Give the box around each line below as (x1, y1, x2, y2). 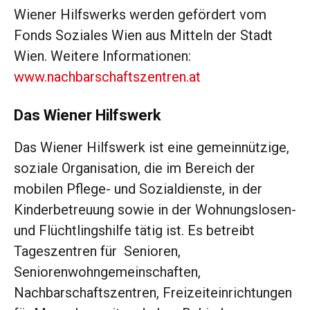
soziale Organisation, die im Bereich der (14, 160, 255, 177)
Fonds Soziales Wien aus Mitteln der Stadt (14, 27, 273, 44)
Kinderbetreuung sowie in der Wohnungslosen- (14, 201, 296, 219)
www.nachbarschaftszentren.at (14, 69, 201, 86)
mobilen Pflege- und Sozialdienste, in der (14, 181, 262, 198)
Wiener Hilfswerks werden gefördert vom (14, 6, 266, 24)
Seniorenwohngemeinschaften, (14, 264, 201, 281)
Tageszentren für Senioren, (14, 243, 181, 260)
